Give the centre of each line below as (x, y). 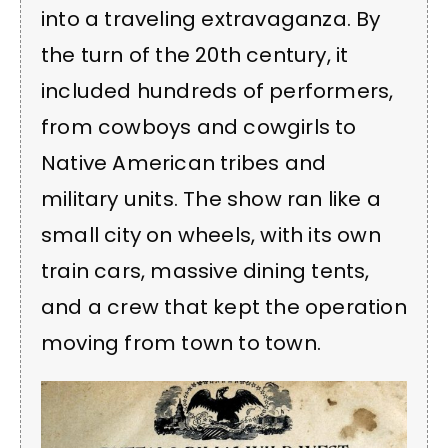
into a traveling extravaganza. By (211, 19)
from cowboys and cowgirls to (199, 127)
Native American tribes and (184, 163)
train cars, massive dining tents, (205, 271)
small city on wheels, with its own (211, 235)
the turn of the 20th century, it (195, 55)
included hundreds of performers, (217, 91)
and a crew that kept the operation (224, 307)
